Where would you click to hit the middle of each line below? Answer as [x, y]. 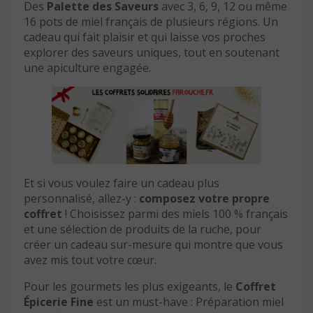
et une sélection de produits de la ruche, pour [143, 229]
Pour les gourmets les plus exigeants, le [130, 286]
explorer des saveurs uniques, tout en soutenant [152, 53]
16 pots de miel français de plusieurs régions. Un [151, 22]
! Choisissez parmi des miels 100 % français [175, 213]
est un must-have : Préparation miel [189, 301]
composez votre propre [204, 198]
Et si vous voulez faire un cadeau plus [122, 183]
